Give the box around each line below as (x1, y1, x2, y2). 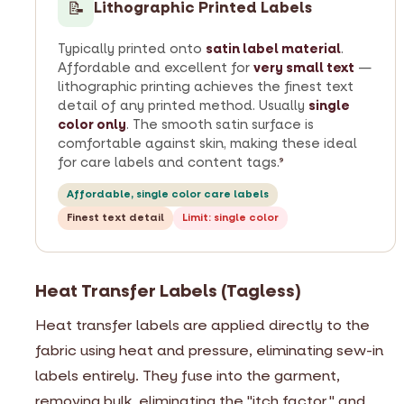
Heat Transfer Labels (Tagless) (35, 279, 301, 302)
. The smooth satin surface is (126, 115, 314, 133)
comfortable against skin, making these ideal (58, 134, 357, 152)
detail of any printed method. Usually (58, 96, 308, 115)
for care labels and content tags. (58, 153, 280, 171)
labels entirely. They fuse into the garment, (35, 365, 340, 385)
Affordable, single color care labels (67, 187, 269, 201)
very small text (253, 59, 354, 77)
